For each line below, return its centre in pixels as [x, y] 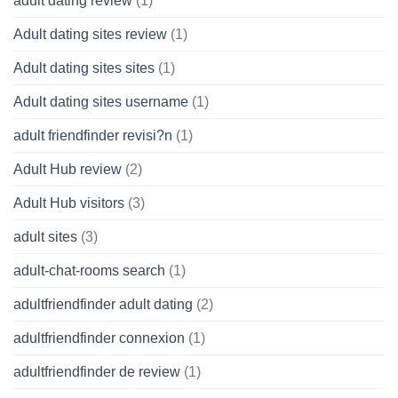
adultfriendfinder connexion [99, 338]
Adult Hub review [68, 170]
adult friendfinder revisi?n [93, 136]
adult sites [45, 237]
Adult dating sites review [90, 35]
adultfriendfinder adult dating [103, 305]
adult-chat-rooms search [89, 271]
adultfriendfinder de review [97, 372]
